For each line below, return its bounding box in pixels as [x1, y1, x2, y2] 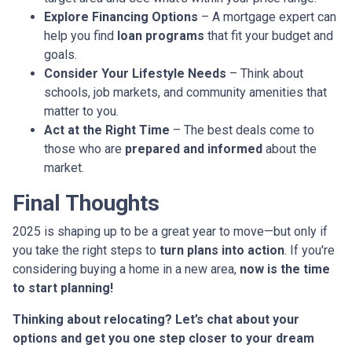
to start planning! [13, 280, 113, 296]
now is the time [240, 262, 330, 277]
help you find [44, 28, 117, 44]
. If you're [284, 243, 335, 258]
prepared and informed [125, 141, 262, 157]
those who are [44, 141, 125, 157]
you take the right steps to [13, 243, 159, 258]
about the [262, 141, 317, 157]
